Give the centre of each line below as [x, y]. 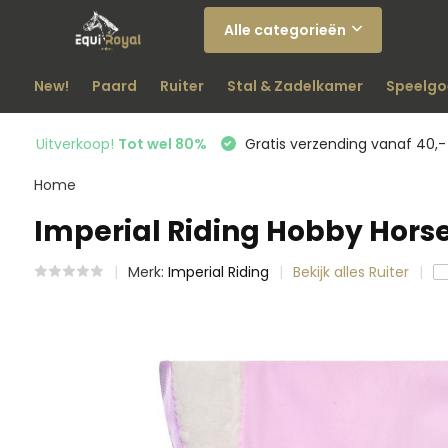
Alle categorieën [284, 29]
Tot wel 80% [162, 143]
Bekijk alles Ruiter [350, 272]
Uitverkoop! [76, 143]
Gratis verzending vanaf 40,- [343, 143]
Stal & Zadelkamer [294, 86]
